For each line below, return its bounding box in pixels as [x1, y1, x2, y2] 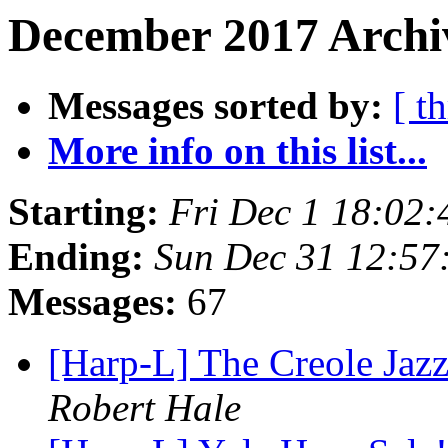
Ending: [8, 235, 144, 279]
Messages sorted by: [48, 84, 383, 128]
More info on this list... [48, 129, 427, 173]
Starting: [8, 190, 159, 234]
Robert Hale [48, 386, 241, 430]
